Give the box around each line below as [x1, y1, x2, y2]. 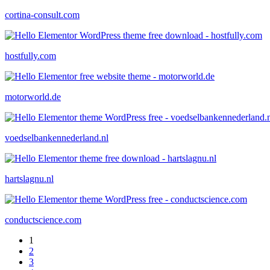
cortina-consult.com [5, 9, 80, 20]
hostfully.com [5, 50, 56, 61]
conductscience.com [5, 214, 81, 225]
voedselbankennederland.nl [5, 132, 108, 143]
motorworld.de [5, 91, 61, 102]
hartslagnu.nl [5, 173, 54, 184]
